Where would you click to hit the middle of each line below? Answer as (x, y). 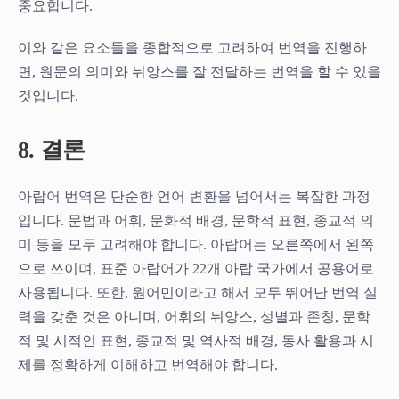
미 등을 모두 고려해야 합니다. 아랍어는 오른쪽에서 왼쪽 (196, 244)
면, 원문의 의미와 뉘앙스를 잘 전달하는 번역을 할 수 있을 (199, 71)
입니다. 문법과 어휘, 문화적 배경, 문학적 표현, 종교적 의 (196, 220)
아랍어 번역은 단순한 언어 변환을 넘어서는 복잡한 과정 (194, 196)
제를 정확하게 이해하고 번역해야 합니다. (148, 364)
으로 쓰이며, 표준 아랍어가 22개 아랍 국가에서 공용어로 (196, 268)
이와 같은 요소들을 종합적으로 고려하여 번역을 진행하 (192, 47)
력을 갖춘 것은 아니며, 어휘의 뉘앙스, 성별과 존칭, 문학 (194, 316)
